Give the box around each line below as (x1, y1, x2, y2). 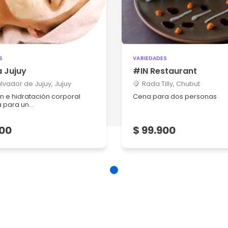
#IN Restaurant (133, 65, 197, 77)
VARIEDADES (133, 54, 167, 62)
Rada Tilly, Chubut (142, 79, 200, 89)
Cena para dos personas (133, 92, 217, 101)
